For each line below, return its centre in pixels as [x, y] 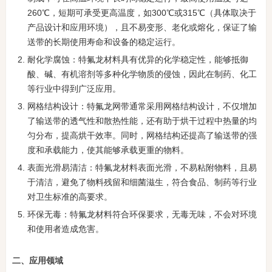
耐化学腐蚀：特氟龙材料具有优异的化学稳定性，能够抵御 [138, 60]
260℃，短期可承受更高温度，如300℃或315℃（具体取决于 [142, 13]
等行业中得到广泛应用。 [74, 89]
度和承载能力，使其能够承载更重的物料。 [108, 150]
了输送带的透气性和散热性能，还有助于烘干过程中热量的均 [142, 121]
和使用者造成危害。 [66, 229]
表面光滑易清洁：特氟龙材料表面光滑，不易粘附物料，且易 [142, 168]
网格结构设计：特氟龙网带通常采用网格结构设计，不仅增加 [142, 107]
